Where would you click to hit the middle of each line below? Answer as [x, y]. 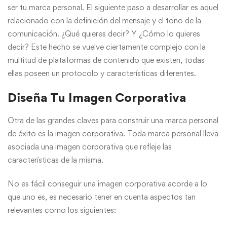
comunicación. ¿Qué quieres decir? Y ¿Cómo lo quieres [104, 34]
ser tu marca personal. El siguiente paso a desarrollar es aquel [113, 8]
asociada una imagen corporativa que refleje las [90, 147]
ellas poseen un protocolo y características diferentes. [102, 73]
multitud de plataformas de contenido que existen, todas [106, 60]
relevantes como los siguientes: [62, 210]
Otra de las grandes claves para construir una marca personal [113, 121]
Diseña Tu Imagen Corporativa [97, 98]
